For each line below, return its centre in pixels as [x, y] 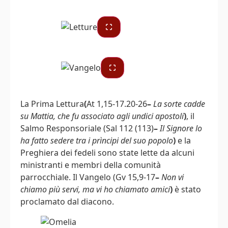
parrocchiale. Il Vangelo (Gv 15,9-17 [88, 177]
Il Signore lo [181, 128]
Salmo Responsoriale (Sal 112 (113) [87, 128]
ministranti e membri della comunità [91, 165]
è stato [187, 189]
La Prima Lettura [52, 104]
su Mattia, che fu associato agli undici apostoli [102, 116]
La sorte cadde [179, 104]
